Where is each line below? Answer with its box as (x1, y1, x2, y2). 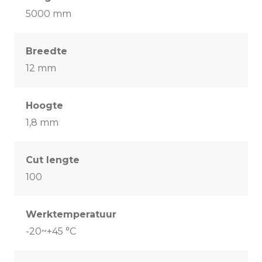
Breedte (26, 46, 67, 57)
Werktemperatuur (26, 209, 116, 220)
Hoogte (26, 100, 63, 112)
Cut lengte (26, 154, 80, 166)
